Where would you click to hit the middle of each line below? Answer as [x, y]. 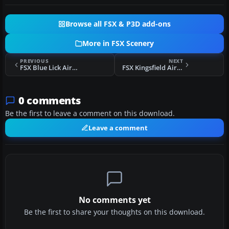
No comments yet [114, 200]
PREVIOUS [35, 61]
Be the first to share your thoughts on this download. [114, 212]
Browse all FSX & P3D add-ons [118, 24]
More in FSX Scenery [118, 44]
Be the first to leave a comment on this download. [90, 114]
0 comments [50, 101]
